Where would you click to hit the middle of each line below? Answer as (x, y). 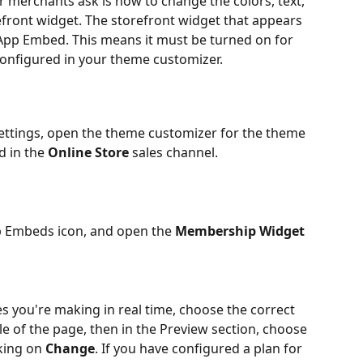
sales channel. (173, 153)
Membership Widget (240, 231)
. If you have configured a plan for (200, 348)
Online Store (88, 153)
